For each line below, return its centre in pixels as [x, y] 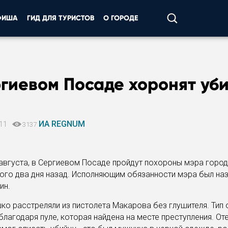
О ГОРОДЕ [121, 18]
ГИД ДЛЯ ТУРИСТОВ [61, 18]
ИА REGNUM [62, 124]
